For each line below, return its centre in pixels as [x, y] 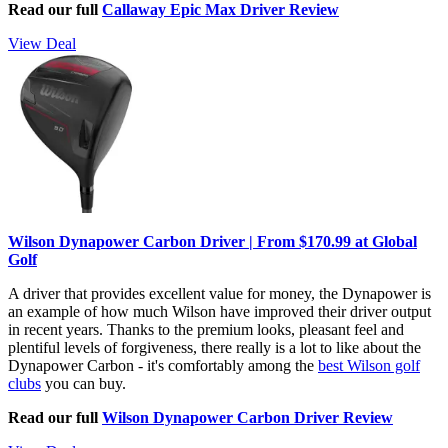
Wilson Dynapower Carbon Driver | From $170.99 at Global [212, 241]
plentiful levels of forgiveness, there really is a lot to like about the [214, 347]
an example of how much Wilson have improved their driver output [219, 311]
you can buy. [83, 383]
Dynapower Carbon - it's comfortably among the [163, 365]
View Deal [42, 43]
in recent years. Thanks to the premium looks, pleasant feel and [206, 329]
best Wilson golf [369, 365]
